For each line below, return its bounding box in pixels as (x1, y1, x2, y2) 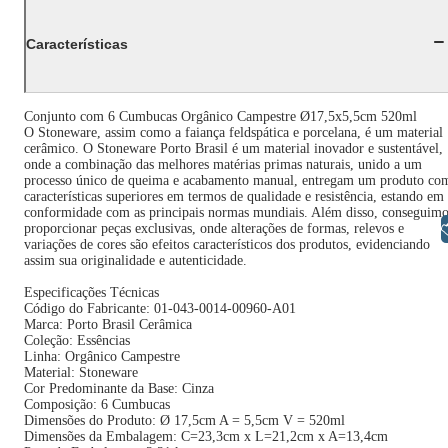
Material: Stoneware (24, 365, 138, 381)
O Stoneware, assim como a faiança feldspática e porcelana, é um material (24, 125, 443, 141)
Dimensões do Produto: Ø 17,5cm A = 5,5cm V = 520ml (24, 413, 345, 429)
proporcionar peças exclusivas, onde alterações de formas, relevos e (24, 221, 404, 237)
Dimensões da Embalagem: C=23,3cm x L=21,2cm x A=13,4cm (24, 429, 388, 445)
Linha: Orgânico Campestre (24, 349, 180, 365)
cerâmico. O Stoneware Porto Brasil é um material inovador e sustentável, (24, 141, 443, 157)
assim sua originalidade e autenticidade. (24, 253, 247, 269)
